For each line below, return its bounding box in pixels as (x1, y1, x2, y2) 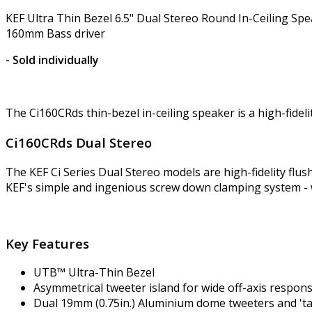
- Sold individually (6, 52, 99, 68)
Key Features (6, 234, 89, 252)
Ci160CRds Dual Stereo (6, 134, 152, 152)
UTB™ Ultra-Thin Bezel (33, 265, 155, 281)
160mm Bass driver (6, 26, 105, 42)
